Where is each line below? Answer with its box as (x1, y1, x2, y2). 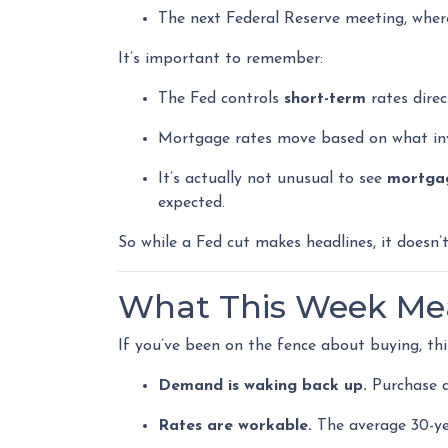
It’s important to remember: (118, 51, 323, 67)
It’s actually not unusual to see (158, 171, 387, 187)
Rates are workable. (158, 418, 312, 434)
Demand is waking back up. (158, 378, 367, 394)
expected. (158, 195, 225, 211)
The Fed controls (158, 91, 284, 107)
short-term (284, 91, 366, 107)
